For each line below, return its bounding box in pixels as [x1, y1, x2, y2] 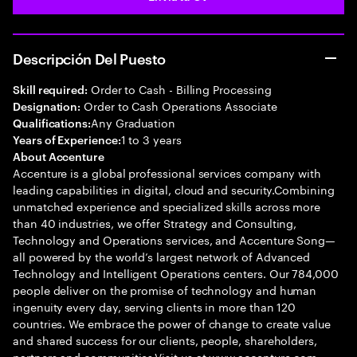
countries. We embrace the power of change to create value [13, 314, 331, 331]
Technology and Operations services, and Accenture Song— [13, 230, 336, 248]
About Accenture [13, 148, 104, 163]
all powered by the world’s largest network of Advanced [13, 247, 311, 265]
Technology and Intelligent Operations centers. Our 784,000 [13, 264, 339, 281]
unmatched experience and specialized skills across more [13, 197, 321, 214]
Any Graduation [90, 113, 175, 131]
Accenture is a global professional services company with [13, 163, 322, 181]
